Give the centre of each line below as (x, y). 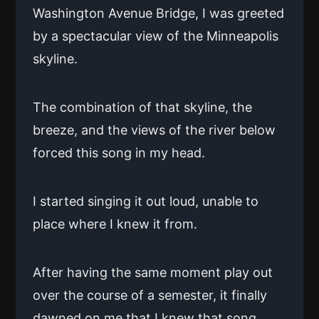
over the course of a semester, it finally (150, 295)
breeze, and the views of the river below (154, 130)
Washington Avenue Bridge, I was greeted (158, 13)
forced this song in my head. (119, 152)
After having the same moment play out (153, 272)
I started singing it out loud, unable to (146, 201)
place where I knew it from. (115, 224)
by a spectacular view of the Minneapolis (156, 36)
